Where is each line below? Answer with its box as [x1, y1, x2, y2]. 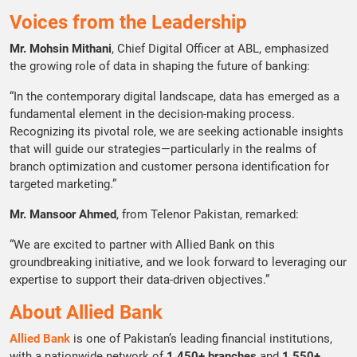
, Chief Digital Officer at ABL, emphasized [112, 41, 328, 56]
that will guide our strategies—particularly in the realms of [10, 142, 316, 156]
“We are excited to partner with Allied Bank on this [10, 237, 275, 252]
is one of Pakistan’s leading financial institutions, [70, 331, 332, 346]
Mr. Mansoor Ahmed [10, 207, 116, 222]
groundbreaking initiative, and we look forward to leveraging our [10, 255, 347, 269]
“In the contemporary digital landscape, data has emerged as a [10, 89, 339, 104]
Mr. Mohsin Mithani [10, 41, 112, 56]
